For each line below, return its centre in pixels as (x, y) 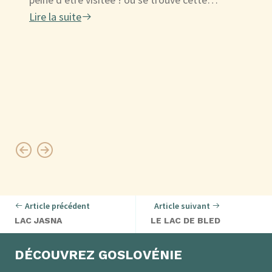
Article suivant (183, 206)
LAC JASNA (38, 220)
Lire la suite (55, 16)
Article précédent (56, 206)
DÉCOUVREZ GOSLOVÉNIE (98, 254)
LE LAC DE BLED (185, 220)
